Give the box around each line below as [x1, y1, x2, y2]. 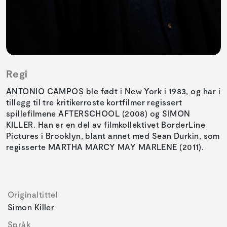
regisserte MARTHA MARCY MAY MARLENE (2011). [6, 142, 204, 152]
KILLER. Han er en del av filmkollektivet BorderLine [6, 120, 205, 130]
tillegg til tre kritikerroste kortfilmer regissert [6, 97, 182, 107]
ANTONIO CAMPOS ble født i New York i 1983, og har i [6, 86, 220, 96]
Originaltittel [8, 190, 58, 200]
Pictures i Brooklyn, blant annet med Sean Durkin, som [6, 131, 220, 141]
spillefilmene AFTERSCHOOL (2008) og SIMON [6, 108, 191, 119]
